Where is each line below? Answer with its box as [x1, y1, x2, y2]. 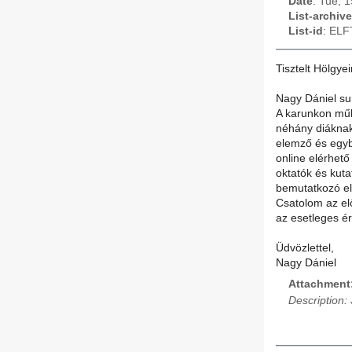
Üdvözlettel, [276, 242, 334, 255]
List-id [288, 24, 323, 37]
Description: [288, 294, 347, 306]
